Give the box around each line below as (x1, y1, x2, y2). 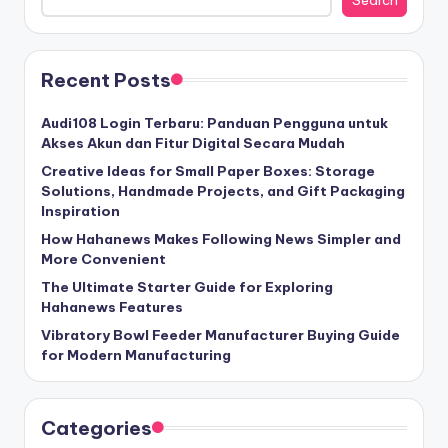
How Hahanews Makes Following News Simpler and (41, 229, 401, 248)
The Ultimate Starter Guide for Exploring (41, 277, 333, 296)
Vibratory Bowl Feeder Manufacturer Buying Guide (41, 325, 400, 344)
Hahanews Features (41, 297, 183, 316)
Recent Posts (41, 67, 171, 92)
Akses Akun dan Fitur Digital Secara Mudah (41, 133, 345, 152)
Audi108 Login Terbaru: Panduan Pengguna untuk (41, 113, 388, 132)
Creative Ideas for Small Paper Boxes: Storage (41, 161, 375, 180)
